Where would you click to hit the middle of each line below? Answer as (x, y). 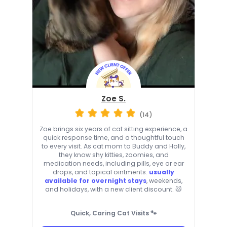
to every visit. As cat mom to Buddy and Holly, (113, 146)
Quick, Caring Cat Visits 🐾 (113, 213)
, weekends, (164, 181)
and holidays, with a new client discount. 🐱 (113, 190)
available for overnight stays (96, 181)
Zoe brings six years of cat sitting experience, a (113, 129)
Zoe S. (113, 98)
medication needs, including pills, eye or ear (113, 164)
